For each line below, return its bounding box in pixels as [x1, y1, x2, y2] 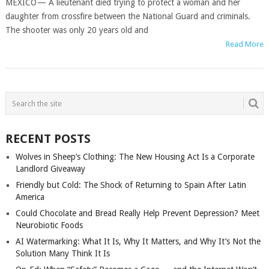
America [15, 192, 44, 202]
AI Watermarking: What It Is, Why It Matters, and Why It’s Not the [15, 237, 261, 246]
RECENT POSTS [5, 131, 91, 146]
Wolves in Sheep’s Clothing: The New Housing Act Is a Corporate [15, 152, 255, 162]
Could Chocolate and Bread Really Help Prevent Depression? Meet [15, 208, 259, 218]
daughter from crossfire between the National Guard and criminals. [5, 11, 250, 21]
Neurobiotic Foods [15, 220, 83, 230]
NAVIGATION [5, 104, 97, 121]
